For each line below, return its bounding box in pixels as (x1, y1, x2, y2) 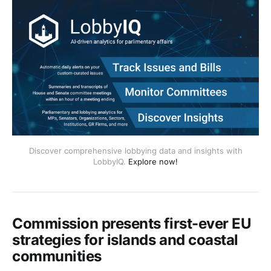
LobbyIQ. (93, 156, 128, 166)
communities (12, 247, 102, 265)
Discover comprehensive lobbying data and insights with (28, 145, 243, 155)
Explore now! (128, 156, 178, 166)
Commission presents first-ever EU (12, 214, 252, 232)
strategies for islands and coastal (12, 230, 238, 249)
